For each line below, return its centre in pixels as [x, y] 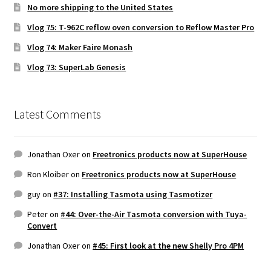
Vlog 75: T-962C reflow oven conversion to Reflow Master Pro [141, 28]
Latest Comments [57, 114]
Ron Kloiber [48, 174]
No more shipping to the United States [100, 8]
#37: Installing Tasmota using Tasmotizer [133, 194]
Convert [42, 225]
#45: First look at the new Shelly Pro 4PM [168, 245]
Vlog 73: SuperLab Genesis [77, 67]
